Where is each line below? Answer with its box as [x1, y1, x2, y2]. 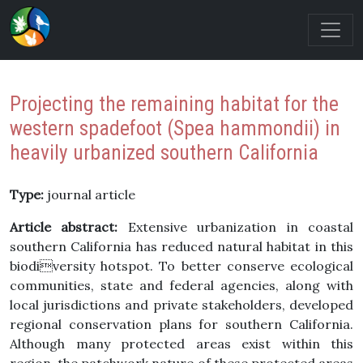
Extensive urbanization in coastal [117, 219, 354, 235]
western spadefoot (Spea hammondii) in [10, 117, 340, 140]
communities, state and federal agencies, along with [10, 277, 353, 293]
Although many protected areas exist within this [10, 335, 353, 352]
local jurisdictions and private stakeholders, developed [10, 297, 353, 313]
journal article [44, 186, 135, 203]
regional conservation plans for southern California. [10, 316, 353, 332]
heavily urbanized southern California [10, 141, 318, 164]
